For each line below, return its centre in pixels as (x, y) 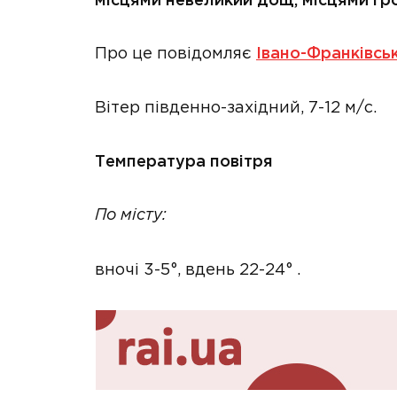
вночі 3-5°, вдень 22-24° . (198, 270)
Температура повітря (184, 162)
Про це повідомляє (175, 54)
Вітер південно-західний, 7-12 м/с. (236, 108)
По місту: (131, 216)
